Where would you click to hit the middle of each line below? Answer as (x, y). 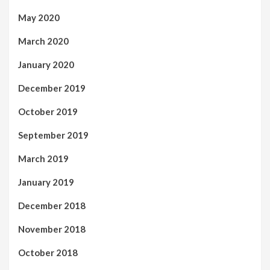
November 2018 (52, 229)
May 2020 (39, 17)
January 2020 (46, 64)
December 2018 (52, 205)
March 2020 (43, 41)
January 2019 (46, 182)
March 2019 (43, 158)
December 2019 (52, 88)
